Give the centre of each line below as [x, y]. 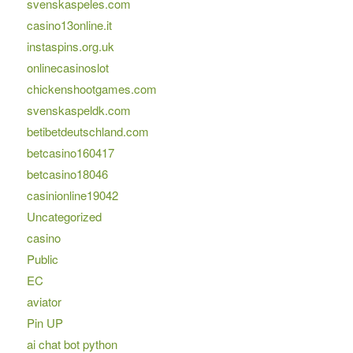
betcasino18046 [67, 174]
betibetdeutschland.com [87, 132]
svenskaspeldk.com [78, 110]
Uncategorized [64, 217]
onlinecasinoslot [67, 68]
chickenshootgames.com [91, 89]
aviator [44, 302]
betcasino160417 [70, 153]
